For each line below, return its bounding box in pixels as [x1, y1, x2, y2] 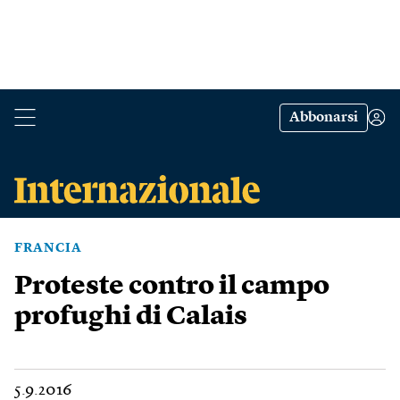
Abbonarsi [289, 111, 358, 125]
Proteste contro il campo [14, 273, 329, 300]
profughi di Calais [14, 304, 247, 330]
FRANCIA [14, 242, 82, 254]
